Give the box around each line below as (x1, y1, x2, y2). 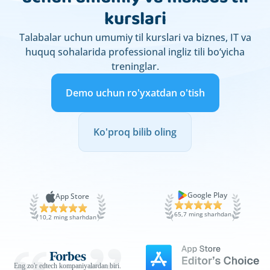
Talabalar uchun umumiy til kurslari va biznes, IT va (19, 31, 251, 44)
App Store (55, 191, 89, 202)
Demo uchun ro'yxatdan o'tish (65, 86, 205, 99)
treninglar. (111, 60, 159, 73)
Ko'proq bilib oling (93, 125, 177, 139)
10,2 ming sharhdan (39, 212, 96, 221)
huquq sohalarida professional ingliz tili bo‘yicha (25, 45, 245, 58)
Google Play (187, 190, 227, 200)
